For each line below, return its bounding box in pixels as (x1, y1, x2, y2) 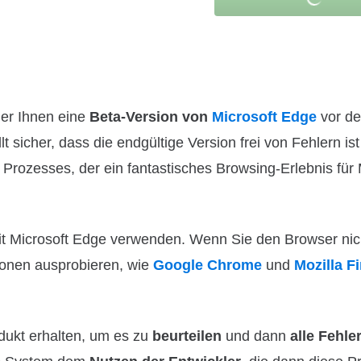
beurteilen (152, 328, 222, 344)
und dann (222, 328, 286, 344)
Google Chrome (153, 257, 262, 273)
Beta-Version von (89, 109, 212, 125)
